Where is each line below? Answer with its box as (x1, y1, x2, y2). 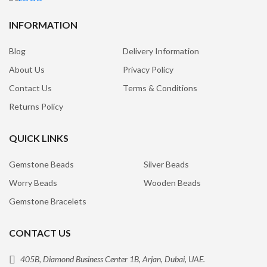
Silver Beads (144, 159, 189, 169)
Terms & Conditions (122, 82, 197, 93)
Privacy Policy (122, 64, 173, 74)
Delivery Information (122, 45, 199, 56)
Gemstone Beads (9, 159, 74, 169)
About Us (9, 64, 45, 74)
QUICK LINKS (9, 132, 69, 144)
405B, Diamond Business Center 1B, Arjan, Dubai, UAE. (18, 253, 205, 264)
